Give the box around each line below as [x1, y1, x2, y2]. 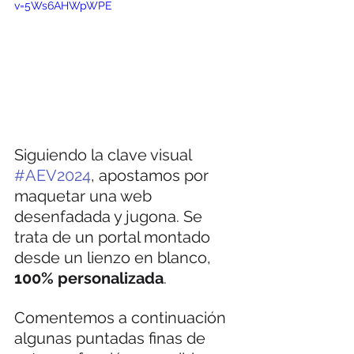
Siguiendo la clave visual [14, 145, 195, 164]
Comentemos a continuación [14, 307, 230, 327]
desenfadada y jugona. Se [14, 206, 206, 226]
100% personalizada [14, 268, 164, 288]
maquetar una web [14, 186, 156, 205]
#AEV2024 [14, 165, 91, 185]
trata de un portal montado [14, 227, 214, 247]
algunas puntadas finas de [14, 328, 209, 348]
